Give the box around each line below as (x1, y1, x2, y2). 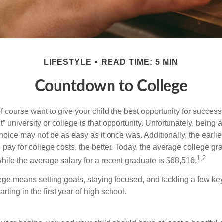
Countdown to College (34, 78, 188, 94)
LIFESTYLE (44, 58, 92, 66)
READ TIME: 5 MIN (101, 58, 178, 66)
